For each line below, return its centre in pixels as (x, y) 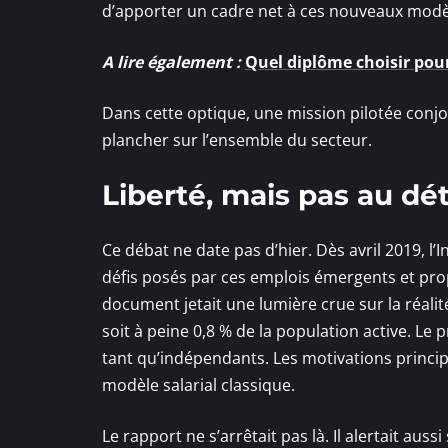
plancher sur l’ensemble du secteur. (237, 139)
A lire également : (171, 61)
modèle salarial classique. (198, 384)
